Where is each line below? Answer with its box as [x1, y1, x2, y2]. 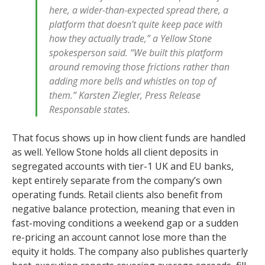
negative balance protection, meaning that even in [12, 202, 235, 215]
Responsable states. [49, 103, 130, 116]
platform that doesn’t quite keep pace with [49, 18, 222, 31]
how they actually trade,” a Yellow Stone [49, 32, 212, 45]
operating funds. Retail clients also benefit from [12, 188, 222, 201]
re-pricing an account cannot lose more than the [12, 231, 227, 244]
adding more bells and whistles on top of [49, 75, 216, 88]
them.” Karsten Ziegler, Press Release [49, 89, 201, 102]
